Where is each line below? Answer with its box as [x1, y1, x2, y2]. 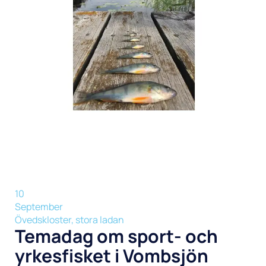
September [15, 199, 63, 213]
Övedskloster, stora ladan [15, 213, 124, 226]
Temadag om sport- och [15, 223, 218, 248]
